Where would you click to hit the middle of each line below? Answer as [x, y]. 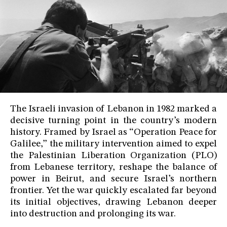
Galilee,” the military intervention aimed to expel [113, 144]
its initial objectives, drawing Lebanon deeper [113, 203]
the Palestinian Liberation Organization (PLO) [113, 156]
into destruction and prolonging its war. [93, 214]
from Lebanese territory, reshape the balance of [113, 168]
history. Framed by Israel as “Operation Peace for [113, 133]
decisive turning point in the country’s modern [113, 121]
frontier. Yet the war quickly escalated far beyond [113, 191]
